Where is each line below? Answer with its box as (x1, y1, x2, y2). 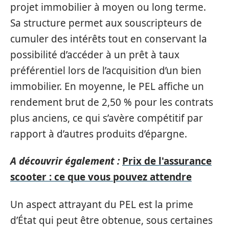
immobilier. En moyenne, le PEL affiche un (10, 79, 204, 93)
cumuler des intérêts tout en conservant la (10, 32, 207, 45)
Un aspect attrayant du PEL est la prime (10, 197, 193, 211)
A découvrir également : (10, 154, 120, 168)
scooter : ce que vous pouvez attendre (10, 170, 192, 184)
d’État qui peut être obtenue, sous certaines (10, 213, 213, 227)
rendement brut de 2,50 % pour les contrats (10, 95, 213, 109)
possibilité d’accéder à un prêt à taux (10, 48, 179, 61)
